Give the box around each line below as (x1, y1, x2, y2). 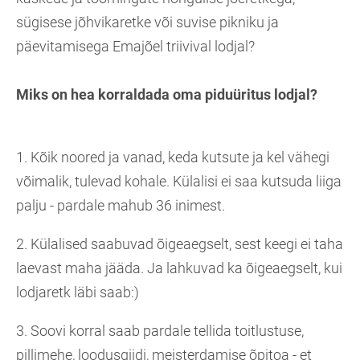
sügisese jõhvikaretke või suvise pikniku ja (16, 14, 279, 31)
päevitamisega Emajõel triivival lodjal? (16, 38, 255, 55)
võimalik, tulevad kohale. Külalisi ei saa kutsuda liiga (16, 173, 342, 190)
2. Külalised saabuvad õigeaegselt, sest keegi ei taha (16, 235, 343, 253)
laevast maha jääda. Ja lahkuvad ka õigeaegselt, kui (16, 260, 342, 277)
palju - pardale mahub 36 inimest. (16, 197, 225, 215)
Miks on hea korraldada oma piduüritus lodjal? (16, 86, 317, 104)
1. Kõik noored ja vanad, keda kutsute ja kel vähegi (16, 149, 329, 166)
